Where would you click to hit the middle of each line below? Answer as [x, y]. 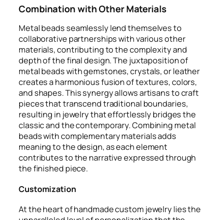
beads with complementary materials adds [98, 136]
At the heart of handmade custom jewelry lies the [110, 209]
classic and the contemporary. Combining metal [107, 125]
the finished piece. [54, 169]
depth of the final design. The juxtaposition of [104, 61]
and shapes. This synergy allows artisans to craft [109, 93]
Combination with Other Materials [93, 9]
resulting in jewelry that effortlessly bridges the [107, 115]
